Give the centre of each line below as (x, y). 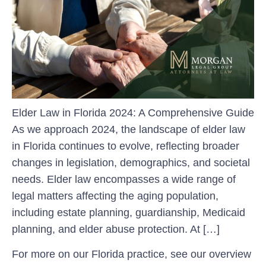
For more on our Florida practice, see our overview (132, 254)
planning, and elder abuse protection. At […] (116, 229)
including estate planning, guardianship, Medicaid (129, 212)
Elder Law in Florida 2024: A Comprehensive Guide (133, 113)
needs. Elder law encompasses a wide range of (124, 179)
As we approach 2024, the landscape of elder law (129, 129)
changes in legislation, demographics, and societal (131, 162)
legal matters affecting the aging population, (115, 196)
